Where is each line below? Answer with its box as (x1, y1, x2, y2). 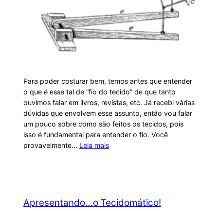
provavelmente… (23, 141, 79, 149)
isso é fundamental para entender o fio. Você (23, 130, 168, 139)
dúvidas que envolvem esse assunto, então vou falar (23, 109, 192, 117)
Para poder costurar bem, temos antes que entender (23, 76, 192, 85)
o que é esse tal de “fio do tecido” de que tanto (23, 87, 176, 96)
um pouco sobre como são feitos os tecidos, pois (23, 119, 183, 128)
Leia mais (79, 141, 109, 149)
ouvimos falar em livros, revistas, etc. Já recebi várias (23, 98, 195, 107)
